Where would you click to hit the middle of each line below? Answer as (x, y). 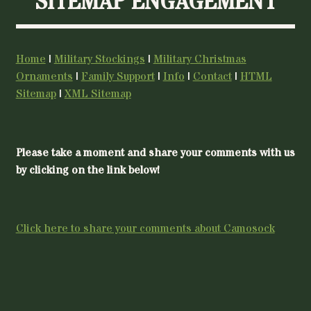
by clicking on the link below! (87, 170)
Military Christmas (200, 59)
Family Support (118, 77)
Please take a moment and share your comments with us (155, 152)
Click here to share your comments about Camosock (145, 228)
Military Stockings (99, 59)
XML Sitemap (98, 94)
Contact (212, 77)
